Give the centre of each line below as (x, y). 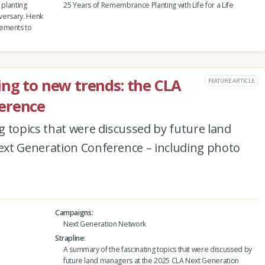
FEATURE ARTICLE (231, 80)
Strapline (69, 238)
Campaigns (73, 212)
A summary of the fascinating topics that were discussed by (157, 249)
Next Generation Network (104, 224)
